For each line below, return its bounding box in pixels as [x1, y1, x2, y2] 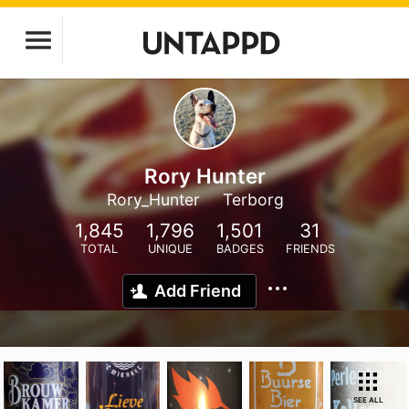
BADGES [215, 242, 264, 256]
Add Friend [154, 281, 241, 300]
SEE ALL [352, 395, 383, 404]
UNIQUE [147, 242, 193, 256]
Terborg [223, 190, 284, 209]
